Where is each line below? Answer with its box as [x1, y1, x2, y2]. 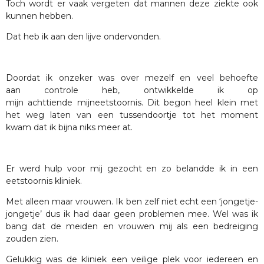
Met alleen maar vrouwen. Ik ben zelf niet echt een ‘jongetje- [6, 196, 258, 207]
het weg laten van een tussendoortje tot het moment [6, 110, 258, 121]
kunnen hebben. [6, 11, 73, 22]
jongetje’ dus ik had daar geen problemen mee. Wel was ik [6, 209, 258, 220]
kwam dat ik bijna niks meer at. [6, 122, 135, 133]
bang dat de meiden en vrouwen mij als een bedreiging [6, 221, 258, 232]
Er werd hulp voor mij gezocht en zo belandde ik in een [6, 163, 258, 174]
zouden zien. [6, 233, 58, 245]
